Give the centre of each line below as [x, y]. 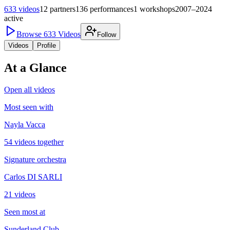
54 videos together [34, 142]
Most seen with [29, 107]
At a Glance [35, 68]
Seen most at [25, 212]
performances [112, 9]
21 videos [20, 194]
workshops [157, 9]
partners [63, 9]
